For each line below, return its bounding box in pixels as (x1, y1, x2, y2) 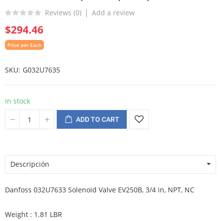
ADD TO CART (76, 115, 119, 123)
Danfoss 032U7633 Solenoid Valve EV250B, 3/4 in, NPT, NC (5, 185, 194, 194)
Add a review (92, 8, 135, 17)
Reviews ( (45, 7, 75, 17)
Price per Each (7, 41, 41, 48)
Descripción (10, 159, 49, 169)
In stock (5, 96, 30, 106)
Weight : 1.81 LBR (5, 210, 62, 219)
